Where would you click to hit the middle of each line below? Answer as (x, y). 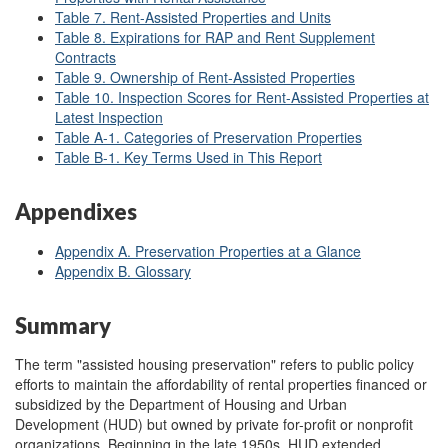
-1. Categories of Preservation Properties (232, 137)
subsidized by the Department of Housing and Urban (181, 404)
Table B (79, 157)
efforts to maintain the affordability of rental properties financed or (221, 384)
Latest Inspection (109, 117)
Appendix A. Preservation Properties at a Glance (208, 250)
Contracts (85, 57)
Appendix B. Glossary (123, 270)
